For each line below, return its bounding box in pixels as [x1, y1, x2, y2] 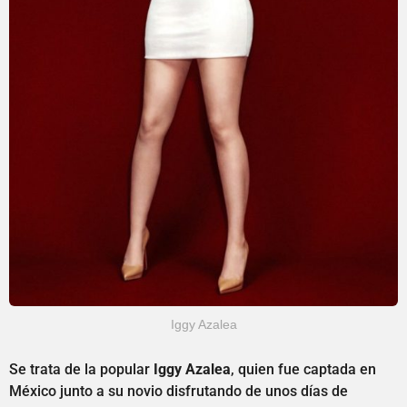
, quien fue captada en [231, 360, 376, 378]
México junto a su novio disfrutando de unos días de [9, 382, 348, 400]
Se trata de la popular [9, 360, 154, 378]
